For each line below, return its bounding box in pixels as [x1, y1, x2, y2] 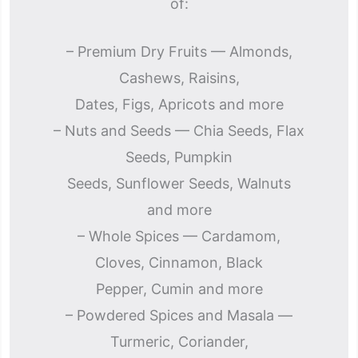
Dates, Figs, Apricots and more [74, 96, 284, 113]
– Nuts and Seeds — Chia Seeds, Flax [54, 122, 304, 139]
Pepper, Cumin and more [95, 280, 263, 297]
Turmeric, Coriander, [109, 333, 249, 350]
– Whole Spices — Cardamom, [78, 228, 280, 245]
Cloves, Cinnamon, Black [95, 254, 263, 271]
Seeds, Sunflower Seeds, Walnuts [67, 175, 291, 192]
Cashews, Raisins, [118, 70, 240, 86]
